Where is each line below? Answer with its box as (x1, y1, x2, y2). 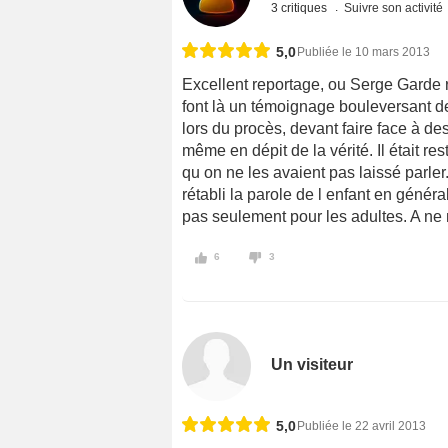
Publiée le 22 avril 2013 (297, 419, 426, 434)
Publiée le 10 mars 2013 (297, 45, 430, 60)
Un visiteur (271, 356, 354, 374)
